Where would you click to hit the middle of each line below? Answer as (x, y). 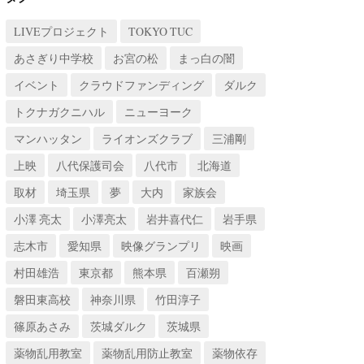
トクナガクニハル (59, 111)
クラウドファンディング (141, 84)
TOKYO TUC (160, 31)
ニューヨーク (158, 111)
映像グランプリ (161, 245)
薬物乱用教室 (48, 353)
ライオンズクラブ (147, 138)
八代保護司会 (90, 165)
